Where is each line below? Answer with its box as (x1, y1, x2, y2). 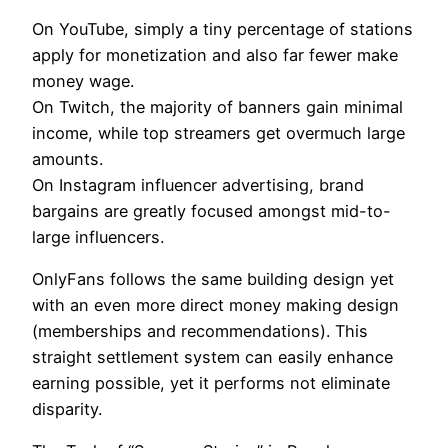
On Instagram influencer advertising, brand (32, 174, 364, 195)
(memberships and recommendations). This (32, 321, 368, 342)
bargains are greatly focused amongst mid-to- (32, 200, 391, 221)
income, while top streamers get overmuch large (32, 122, 405, 143)
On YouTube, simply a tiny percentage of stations (32, 18, 413, 39)
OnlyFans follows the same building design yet (32, 269, 394, 290)
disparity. (32, 399, 102, 420)
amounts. (32, 148, 103, 169)
